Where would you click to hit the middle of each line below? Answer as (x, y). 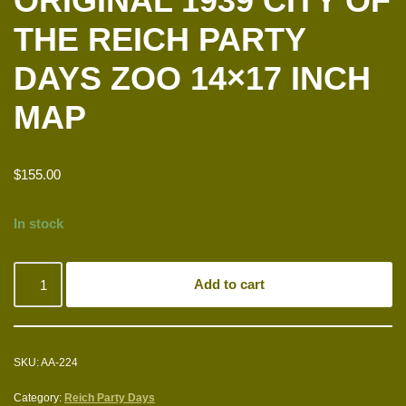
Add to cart (230, 285)
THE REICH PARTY (159, 40)
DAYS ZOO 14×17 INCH (192, 79)
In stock (39, 224)
